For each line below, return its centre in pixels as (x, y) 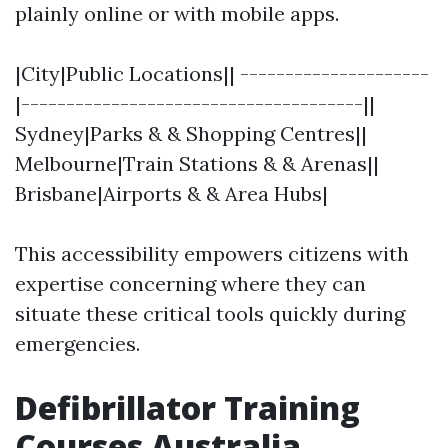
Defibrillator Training (187, 407)
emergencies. (77, 343)
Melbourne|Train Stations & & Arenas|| (197, 163)
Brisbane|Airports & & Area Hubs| (171, 193)
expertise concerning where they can (190, 283)
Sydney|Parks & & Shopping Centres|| (191, 133)
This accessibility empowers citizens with (212, 253)
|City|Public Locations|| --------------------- (222, 73)
